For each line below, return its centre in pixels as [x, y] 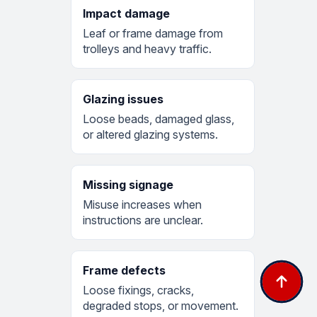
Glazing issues [123, 99]
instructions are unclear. [143, 220]
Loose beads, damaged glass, [158, 119]
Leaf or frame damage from [153, 33]
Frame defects [124, 270]
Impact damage [126, 13]
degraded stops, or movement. [161, 305]
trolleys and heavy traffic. [147, 48]
